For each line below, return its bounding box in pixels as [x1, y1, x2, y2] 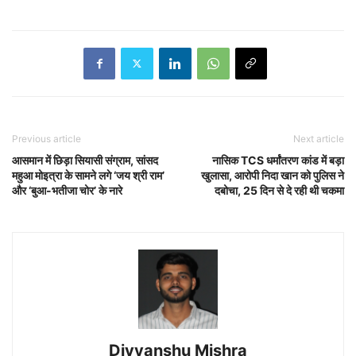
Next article [293, 132, 344, 145]
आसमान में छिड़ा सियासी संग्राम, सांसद [12, 153, 158, 167]
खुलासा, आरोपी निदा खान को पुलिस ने [201, 168, 344, 182]
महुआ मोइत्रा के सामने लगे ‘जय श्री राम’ [12, 168, 164, 182]
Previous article [12, 132, 81, 145]
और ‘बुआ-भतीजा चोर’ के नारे [12, 183, 122, 197]
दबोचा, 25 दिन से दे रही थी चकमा [215, 183, 344, 197]
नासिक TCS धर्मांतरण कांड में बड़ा [212, 153, 344, 167]
